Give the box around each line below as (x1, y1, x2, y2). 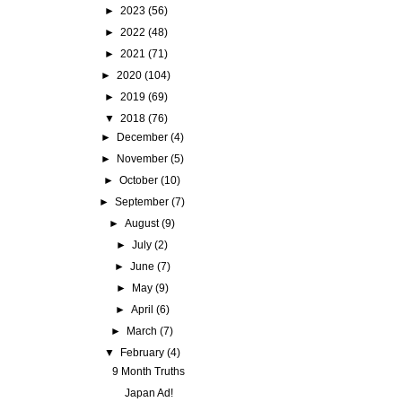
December (116, 131, 168, 144)
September (115, 196, 170, 208)
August (125, 217, 160, 230)
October (119, 174, 159, 187)
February (119, 346, 164, 359)
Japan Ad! (124, 387, 173, 399)
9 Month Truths (112, 365, 186, 378)
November (116, 153, 168, 165)
